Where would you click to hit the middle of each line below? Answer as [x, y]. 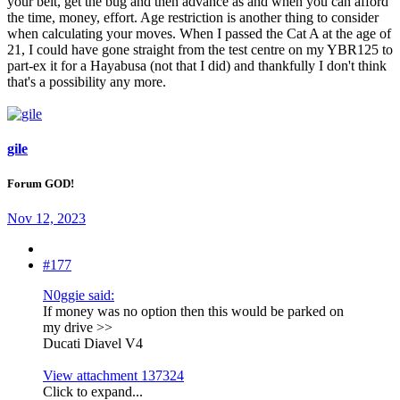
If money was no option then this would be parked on [193, 312]
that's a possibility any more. [87, 81]
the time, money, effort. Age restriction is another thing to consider [193, 17]
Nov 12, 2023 [46, 219]
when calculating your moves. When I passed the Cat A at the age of [199, 33]
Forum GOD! [41, 184]
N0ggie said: [79, 296]
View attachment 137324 [113, 376]
